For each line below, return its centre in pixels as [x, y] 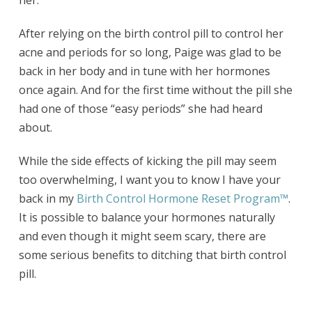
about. [37, 128]
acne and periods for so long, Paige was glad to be [150, 53]
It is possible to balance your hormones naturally [147, 218]
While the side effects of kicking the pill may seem [147, 161]
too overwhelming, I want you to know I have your [149, 180]
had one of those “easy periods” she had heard [140, 109]
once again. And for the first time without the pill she [155, 90]
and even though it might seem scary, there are [142, 236]
